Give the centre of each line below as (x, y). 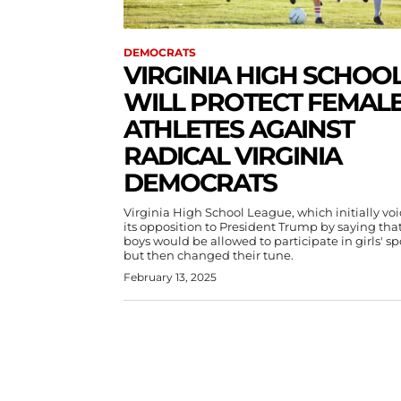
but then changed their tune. (209, 255)
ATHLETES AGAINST (239, 128)
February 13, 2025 (170, 277)
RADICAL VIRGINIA (232, 155)
